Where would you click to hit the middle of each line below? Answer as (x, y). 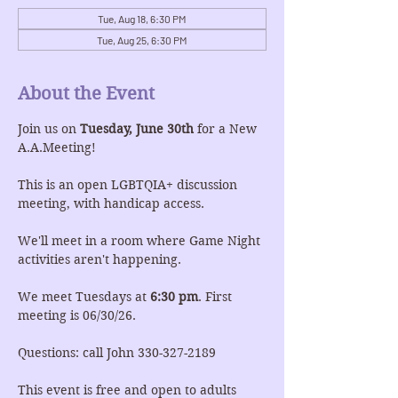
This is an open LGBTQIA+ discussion (129, 185)
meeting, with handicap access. (111, 203)
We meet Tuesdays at (84, 297)
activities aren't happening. (99, 259)
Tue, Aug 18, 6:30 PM (142, 19)
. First (217, 297)
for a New (227, 129)
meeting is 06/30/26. (77, 315)
